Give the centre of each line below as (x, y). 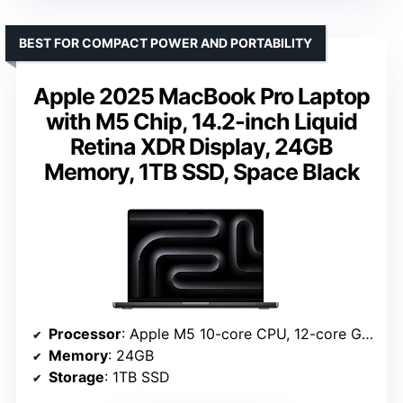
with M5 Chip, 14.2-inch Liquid (201, 121)
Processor (85, 333)
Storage (76, 376)
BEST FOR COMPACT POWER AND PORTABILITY (166, 42)
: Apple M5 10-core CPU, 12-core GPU (242, 333)
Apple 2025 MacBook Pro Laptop (201, 96)
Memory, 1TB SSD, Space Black (201, 171)
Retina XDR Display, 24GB (201, 146)
